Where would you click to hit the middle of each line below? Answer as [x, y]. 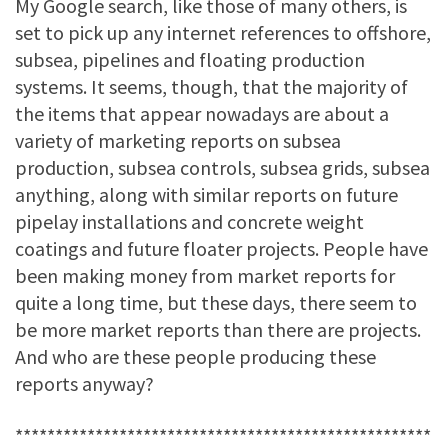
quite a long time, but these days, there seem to [216, 302]
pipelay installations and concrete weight [189, 221]
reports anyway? [84, 383]
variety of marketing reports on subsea [178, 140]
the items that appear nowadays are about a [202, 113]
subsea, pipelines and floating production [190, 59]
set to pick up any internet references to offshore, [223, 32]
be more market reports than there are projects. [218, 329]
